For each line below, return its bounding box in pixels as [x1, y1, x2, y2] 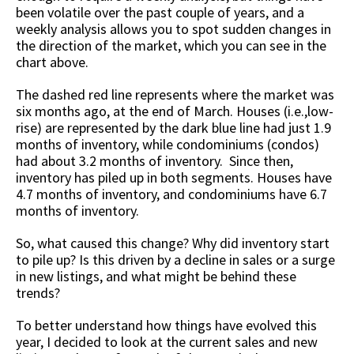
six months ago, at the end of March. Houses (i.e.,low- [16, 102, 333, 121]
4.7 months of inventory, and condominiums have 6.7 [16, 185, 327, 204]
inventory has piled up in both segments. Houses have [16, 168, 332, 187]
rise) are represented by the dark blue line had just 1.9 [16, 119, 331, 137]
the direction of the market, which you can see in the [16, 36, 326, 55]
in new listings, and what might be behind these [16, 267, 296, 286]
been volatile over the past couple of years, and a [16, 3, 304, 22]
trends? [16, 284, 63, 303]
